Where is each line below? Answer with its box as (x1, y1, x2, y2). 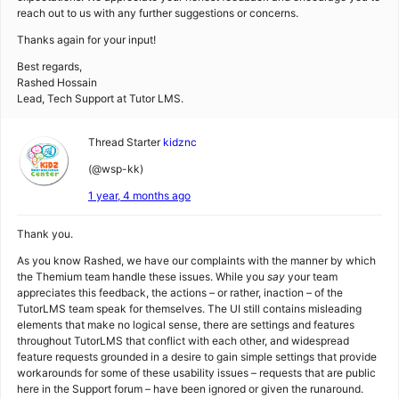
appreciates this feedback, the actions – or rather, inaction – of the (17, 286, 343, 299)
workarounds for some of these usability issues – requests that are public (17, 366, 376, 379)
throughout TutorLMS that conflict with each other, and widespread (17, 334, 349, 347)
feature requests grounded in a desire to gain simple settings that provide (17, 350, 377, 363)
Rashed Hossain (17, 76, 97, 89)
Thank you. (17, 227, 73, 240)
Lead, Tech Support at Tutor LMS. (17, 92, 183, 105)
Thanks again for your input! (17, 33, 156, 46)
